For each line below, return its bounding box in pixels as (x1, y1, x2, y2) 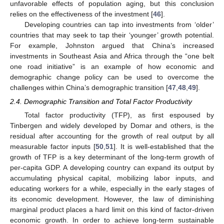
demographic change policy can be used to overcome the (10, 73, 214, 81)
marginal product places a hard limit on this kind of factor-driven (10, 205, 214, 214)
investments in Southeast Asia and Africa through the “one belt (10, 52, 214, 60)
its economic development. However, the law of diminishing (10, 195, 214, 203)
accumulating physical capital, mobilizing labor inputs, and (10, 174, 214, 182)
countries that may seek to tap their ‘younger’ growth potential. (10, 31, 214, 39)
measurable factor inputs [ (10, 142, 95, 151)
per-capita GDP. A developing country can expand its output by (10, 163, 214, 172)
